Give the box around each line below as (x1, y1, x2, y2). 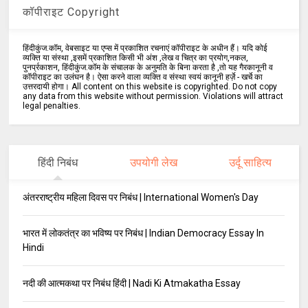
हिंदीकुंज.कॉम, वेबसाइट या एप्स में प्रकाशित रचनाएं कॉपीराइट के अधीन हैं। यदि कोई (23, 43, 268, 54)
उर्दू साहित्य (229, 156, 272, 170)
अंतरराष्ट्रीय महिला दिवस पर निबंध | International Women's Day (23, 192, 259, 203)
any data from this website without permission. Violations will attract (23, 91, 284, 102)
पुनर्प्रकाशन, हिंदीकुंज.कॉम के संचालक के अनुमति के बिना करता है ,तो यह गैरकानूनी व (23, 63, 274, 73)
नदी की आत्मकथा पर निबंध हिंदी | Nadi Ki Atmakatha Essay (23, 278, 241, 289)
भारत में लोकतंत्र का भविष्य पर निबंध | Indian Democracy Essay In (23, 228, 265, 239)
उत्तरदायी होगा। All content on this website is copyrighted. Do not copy (23, 82, 278, 92)
